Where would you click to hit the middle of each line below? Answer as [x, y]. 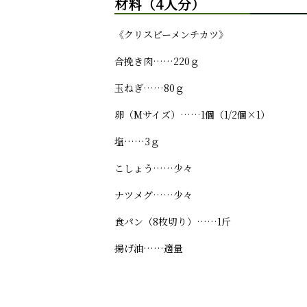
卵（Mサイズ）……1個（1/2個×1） [192, 115]
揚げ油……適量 [149, 248]
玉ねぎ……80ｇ [149, 88]
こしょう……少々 [153, 168]
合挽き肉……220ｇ [157, 61]
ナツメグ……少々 [153, 195]
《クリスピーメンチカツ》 [171, 35]
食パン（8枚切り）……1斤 [173, 222]
